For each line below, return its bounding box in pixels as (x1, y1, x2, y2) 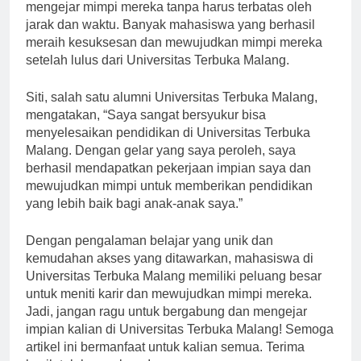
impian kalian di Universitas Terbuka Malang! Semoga (26, 336, 334, 351)
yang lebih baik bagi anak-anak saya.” (26, 210, 243, 225)
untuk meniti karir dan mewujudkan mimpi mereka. (26, 301, 312, 315)
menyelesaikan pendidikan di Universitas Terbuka (26, 139, 310, 154)
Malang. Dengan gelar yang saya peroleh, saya (26, 157, 296, 172)
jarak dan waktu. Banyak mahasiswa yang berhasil (26, 31, 315, 46)
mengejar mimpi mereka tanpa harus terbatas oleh (26, 14, 312, 28)
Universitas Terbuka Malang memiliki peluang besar (26, 283, 322, 297)
